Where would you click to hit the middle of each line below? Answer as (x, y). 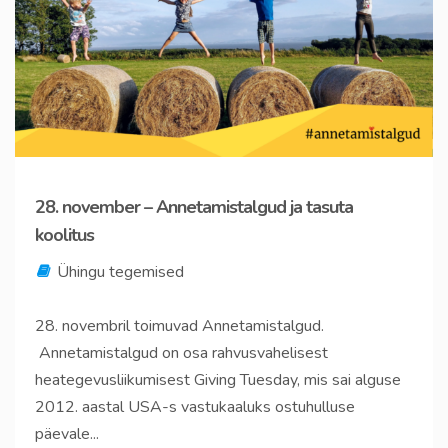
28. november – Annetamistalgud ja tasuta (194, 207)
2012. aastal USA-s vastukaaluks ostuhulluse (195, 407)
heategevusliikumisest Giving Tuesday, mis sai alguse (218, 380)
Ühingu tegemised (120, 272)
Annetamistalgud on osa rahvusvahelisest (181, 353)
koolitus (64, 235)
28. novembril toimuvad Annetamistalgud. (179, 326)
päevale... (67, 434)
